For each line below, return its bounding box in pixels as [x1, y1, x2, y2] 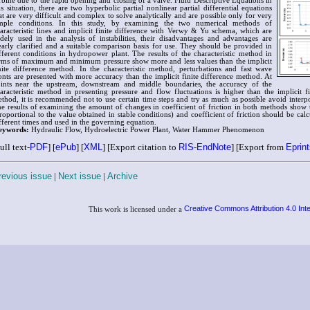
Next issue [58, 170, 101, 181]
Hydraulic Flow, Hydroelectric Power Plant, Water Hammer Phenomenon [29, 125, 264, 134]
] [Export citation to [102, 141, 179, 152]
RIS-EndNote [179, 141, 231, 152]
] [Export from [231, 141, 286, 152]
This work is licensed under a [89, 205, 184, 213]
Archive [107, 170, 138, 181]
